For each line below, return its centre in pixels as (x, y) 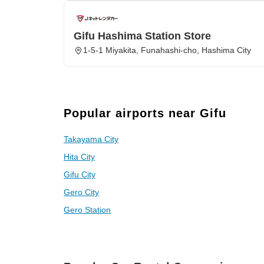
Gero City (81, 192)
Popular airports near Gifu (145, 113)
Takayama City (91, 139)
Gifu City (80, 174)
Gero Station (87, 210)
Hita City (79, 157)
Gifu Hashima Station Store (142, 36)
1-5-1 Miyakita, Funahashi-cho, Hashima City (167, 50)
